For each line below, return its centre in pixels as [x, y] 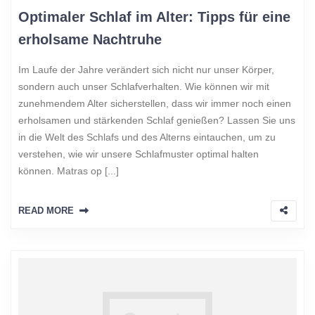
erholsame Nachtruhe [90, 40]
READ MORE [46, 211]
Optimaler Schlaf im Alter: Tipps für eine [154, 17]
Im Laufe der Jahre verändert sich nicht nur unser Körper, [146, 70]
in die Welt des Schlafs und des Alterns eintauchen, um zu [147, 137]
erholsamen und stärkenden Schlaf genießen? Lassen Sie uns [157, 121]
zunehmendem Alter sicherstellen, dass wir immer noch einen [155, 104]
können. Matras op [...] [69, 171]
